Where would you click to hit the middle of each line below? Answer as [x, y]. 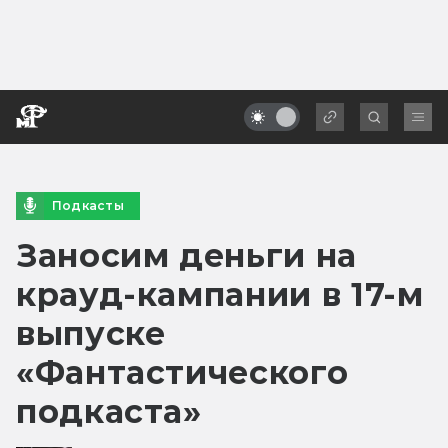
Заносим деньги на [186, 255]
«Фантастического [182, 372]
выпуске [91, 333]
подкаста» [109, 411]
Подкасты [88, 205]
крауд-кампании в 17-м [220, 294]
